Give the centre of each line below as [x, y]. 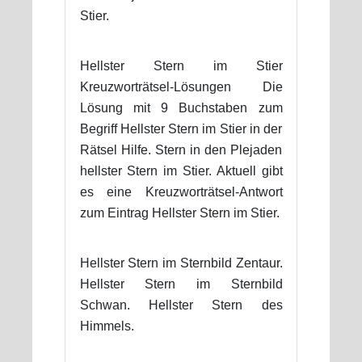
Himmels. [107, 326]
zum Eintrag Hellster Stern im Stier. [179, 213]
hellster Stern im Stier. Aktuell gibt [181, 170]
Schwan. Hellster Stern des [181, 305]
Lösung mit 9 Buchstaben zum [181, 107]
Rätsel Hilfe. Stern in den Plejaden [181, 149]
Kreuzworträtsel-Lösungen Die [181, 86]
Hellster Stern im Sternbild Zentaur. [181, 263]
